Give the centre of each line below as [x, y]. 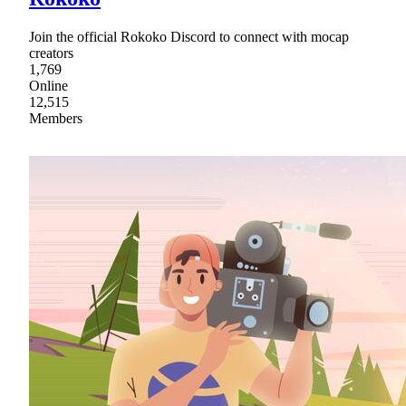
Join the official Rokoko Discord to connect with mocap [189, 37]
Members [56, 119]
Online [48, 86]
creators [51, 53]
